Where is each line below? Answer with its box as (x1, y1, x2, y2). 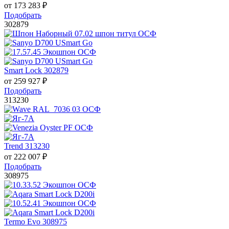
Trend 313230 (4, 142, 50, 151)
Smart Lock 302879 (4, 66, 68, 75)
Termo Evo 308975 (4, 217, 67, 226)
